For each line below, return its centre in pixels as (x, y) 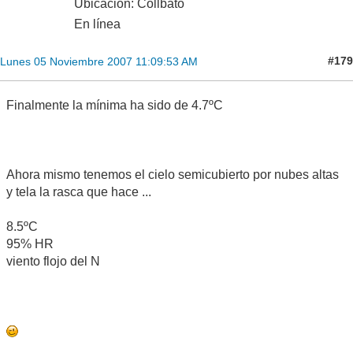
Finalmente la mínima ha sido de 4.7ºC (115, 105)
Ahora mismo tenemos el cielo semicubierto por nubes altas (173, 174)
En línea (97, 24)
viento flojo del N (53, 261)
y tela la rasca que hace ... (79, 191)
